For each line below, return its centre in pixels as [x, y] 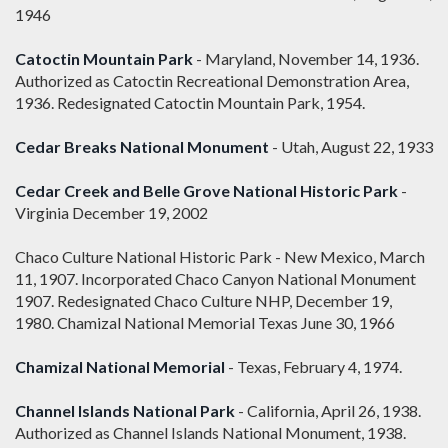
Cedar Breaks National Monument [142, 147]
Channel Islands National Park [125, 411]
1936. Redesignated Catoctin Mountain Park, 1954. [190, 103]
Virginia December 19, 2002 [111, 213]
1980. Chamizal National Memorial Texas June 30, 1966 [205, 323]
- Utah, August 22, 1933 [351, 147]
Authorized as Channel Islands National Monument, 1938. [210, 433]
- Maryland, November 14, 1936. [306, 59]
